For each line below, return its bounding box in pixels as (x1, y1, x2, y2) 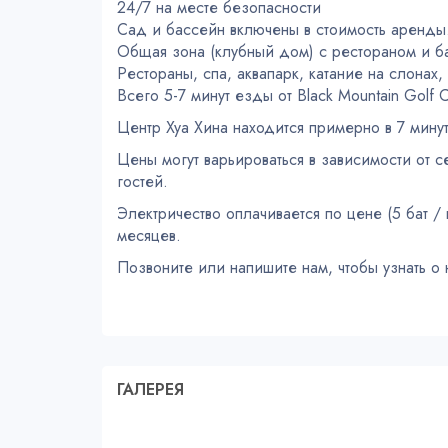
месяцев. (117, 224, 181, 248)
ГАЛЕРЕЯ (117, 378, 184, 402)
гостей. (117, 170, 168, 194)
